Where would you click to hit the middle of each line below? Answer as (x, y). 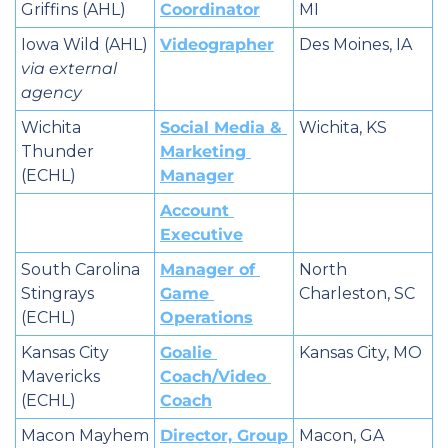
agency (51, 92)
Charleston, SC (357, 293)
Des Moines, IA (355, 44)
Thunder (57, 151)
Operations (206, 317)
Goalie (186, 352)
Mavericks (60, 376)
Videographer (217, 44)
